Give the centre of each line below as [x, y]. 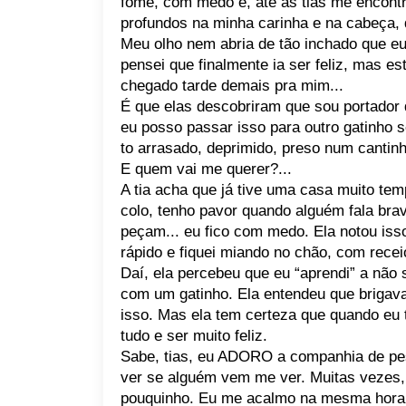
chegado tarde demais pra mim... [232, 86]
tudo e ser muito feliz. [194, 336]
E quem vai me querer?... [206, 169]
